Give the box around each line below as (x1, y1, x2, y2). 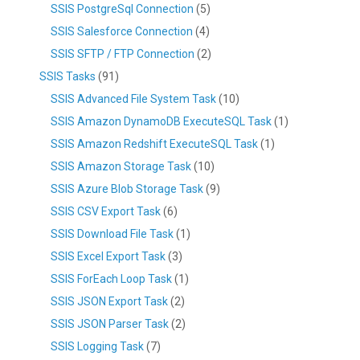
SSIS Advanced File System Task (51, 92, 216, 106)
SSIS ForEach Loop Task (51, 272, 172, 286)
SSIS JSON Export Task (51, 295, 168, 309)
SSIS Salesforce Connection (51, 25, 193, 39)
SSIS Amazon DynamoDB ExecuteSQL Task (51, 115, 272, 129)
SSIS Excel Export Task (51, 250, 166, 264)
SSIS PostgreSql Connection (51, 2, 194, 16)
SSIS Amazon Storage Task (51, 160, 191, 174)
